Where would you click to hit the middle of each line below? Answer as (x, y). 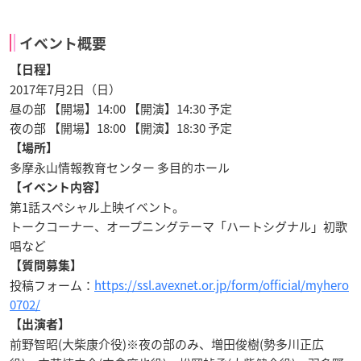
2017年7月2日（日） (66, 89)
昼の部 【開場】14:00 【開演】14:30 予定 (121, 108)
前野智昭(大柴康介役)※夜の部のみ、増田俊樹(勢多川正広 (167, 344)
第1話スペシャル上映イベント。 (97, 207)
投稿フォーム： (52, 285)
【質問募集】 (46, 265)
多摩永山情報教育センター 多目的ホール (120, 167)
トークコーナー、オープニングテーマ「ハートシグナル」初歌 (178, 226)
